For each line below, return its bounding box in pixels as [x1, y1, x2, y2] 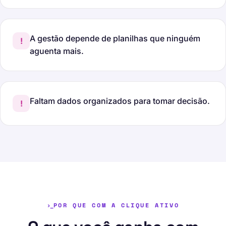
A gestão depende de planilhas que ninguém [30, 33, 200, 43]
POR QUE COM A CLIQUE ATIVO [53, 201, 180, 209]
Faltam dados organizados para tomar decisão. [30, 96, 210, 106]
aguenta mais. [30, 46, 84, 56]
